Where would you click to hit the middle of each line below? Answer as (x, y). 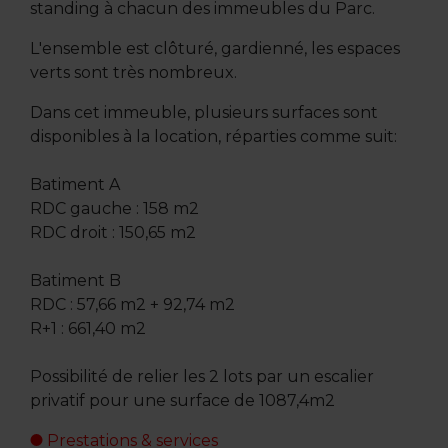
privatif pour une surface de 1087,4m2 (182, 400)
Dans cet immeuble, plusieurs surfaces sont (203, 112)
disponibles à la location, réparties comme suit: (213, 136)
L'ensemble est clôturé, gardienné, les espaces (214, 48)
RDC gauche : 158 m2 (114, 208)
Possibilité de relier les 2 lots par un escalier (201, 376)
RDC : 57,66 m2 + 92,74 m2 (132, 304)
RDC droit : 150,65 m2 (112, 232)
